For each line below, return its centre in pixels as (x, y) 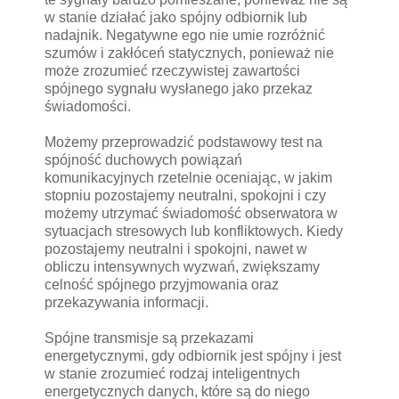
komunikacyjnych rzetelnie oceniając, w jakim (188, 177)
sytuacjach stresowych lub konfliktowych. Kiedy (194, 231)
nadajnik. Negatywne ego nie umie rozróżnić (185, 35)
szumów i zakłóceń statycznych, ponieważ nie (189, 53)
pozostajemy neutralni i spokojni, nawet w (176, 248)
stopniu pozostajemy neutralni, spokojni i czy (185, 195)
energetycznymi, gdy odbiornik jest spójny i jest (193, 355)
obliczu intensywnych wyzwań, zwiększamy (182, 266)
